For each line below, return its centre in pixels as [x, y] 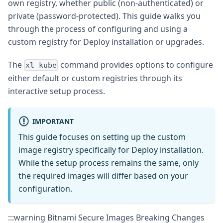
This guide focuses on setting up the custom [102, 137]
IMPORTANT [53, 121]
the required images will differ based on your [103, 176]
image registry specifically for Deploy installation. [111, 150]
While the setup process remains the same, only [109, 163]
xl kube [41, 65]
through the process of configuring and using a [98, 29]
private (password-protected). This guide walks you [104, 16]
